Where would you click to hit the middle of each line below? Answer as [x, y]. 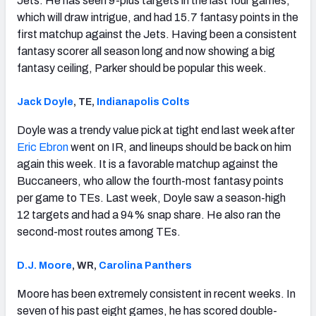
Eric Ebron [43, 147]
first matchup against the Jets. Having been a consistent [157, 35]
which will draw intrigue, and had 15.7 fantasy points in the [158, 18]
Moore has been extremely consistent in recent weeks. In [156, 294]
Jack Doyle [45, 102]
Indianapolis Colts [143, 102]
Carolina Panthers [145, 266]
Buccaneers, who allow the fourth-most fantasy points [150, 181]
